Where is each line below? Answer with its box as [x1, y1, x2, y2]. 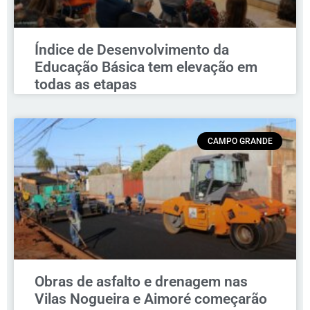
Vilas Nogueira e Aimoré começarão [35, 290, 267, 307]
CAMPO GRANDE [207, 136, 273, 146]
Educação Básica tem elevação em [35, 58, 257, 75]
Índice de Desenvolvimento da [35, 41, 229, 58]
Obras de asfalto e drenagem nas [35, 273, 248, 290]
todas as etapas [35, 75, 137, 93]
